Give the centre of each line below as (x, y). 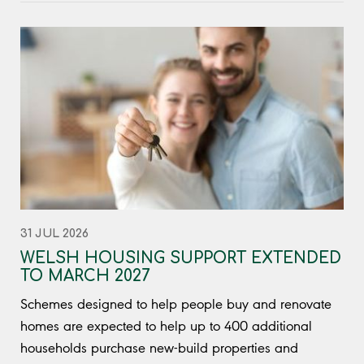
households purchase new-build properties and (159, 347)
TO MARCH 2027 (85, 275)
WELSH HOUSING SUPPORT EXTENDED (181, 258)
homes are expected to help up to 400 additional (166, 325)
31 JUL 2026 (54, 233)
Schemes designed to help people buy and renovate (176, 303)
